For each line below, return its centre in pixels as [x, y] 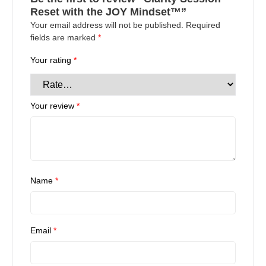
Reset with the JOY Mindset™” [108, 12]
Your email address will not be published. [107, 25]
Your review [53, 106]
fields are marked [64, 38]
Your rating [52, 60]
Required [203, 25]
